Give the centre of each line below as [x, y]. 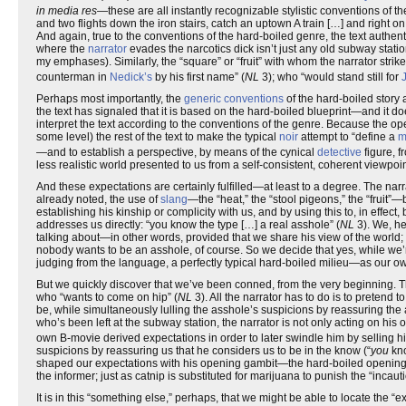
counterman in [73, 77]
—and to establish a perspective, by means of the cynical [177, 152]
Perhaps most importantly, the [110, 99]
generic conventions [234, 99]
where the [62, 49]
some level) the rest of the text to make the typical [158, 137]
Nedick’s [131, 77]
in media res [67, 11]
